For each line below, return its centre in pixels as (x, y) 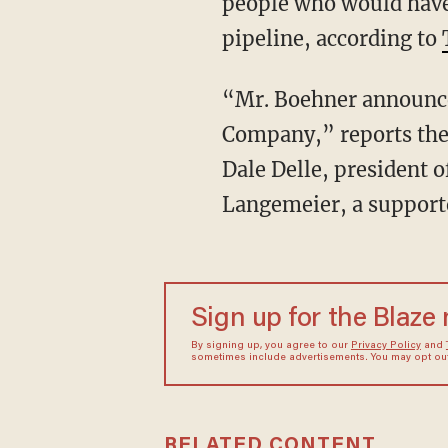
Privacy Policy (385, 346)
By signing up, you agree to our (270, 346)
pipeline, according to (331, 38)
